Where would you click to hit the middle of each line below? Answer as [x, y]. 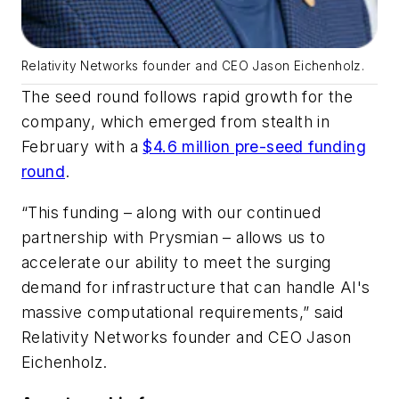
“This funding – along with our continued [171, 212]
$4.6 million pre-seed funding [255, 147]
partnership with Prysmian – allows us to [173, 237]
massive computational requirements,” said [183, 312]
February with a [82, 147]
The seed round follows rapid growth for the [187, 97]
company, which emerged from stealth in [176, 122]
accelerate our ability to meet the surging [176, 262]
